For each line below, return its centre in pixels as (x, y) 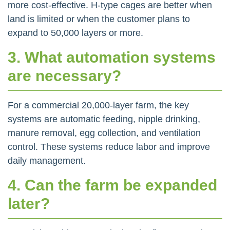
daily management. (47, 160)
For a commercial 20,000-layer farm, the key (98, 105)
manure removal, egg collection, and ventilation (104, 133)
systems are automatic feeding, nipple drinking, (104, 119)
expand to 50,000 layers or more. (75, 33)
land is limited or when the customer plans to (99, 19)
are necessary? (64, 75)
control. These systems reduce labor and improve (109, 147)
